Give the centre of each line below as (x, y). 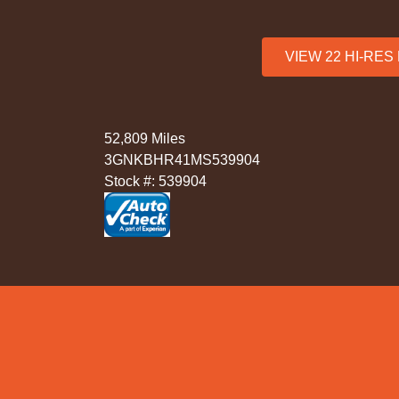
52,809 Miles (145, 139)
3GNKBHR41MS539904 (182, 160)
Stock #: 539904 (155, 182)
